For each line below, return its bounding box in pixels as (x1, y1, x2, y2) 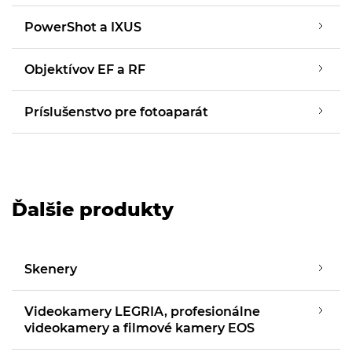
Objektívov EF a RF (24, 62, 145, 77)
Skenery (24, 262, 77, 277)
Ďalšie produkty (12, 198, 174, 221)
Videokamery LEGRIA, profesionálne (24, 304, 260, 319)
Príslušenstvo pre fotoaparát (24, 104, 208, 119)
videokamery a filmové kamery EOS (24, 321, 255, 335)
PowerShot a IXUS (24, 20, 141, 35)
